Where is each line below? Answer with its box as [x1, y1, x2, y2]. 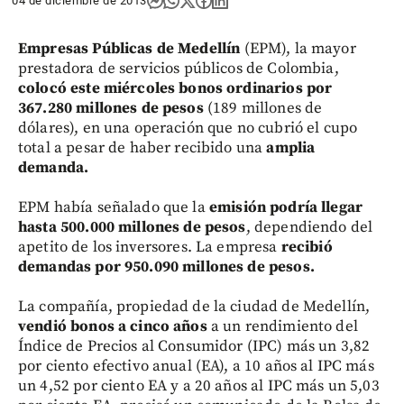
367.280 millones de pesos [18, 98, 204, 118]
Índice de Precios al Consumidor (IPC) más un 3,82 [18, 336, 371, 356]
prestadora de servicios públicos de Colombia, [18, 59, 339, 78]
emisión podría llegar [208, 197, 363, 217]
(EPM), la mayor [240, 39, 356, 59]
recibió [280, 237, 333, 257]
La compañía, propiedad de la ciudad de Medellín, [18, 297, 371, 317]
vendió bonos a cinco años [18, 317, 207, 336]
